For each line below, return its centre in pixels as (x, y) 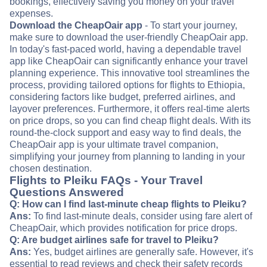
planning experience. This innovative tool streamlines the (130, 73)
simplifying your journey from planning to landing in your (127, 157)
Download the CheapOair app (76, 26)
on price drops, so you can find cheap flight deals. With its (130, 121)
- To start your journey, (190, 26)
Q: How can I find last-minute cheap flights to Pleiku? (128, 204)
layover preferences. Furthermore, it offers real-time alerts (130, 109)
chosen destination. (51, 169)
